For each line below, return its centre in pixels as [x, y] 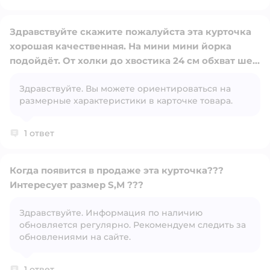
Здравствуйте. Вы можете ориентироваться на [125, 89]
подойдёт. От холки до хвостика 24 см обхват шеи [134, 61]
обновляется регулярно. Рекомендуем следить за [133, 225]
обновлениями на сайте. [75, 237]
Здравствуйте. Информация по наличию [111, 213]
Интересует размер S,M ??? [77, 185]
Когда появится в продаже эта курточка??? [117, 171]
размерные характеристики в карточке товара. [126, 101]
